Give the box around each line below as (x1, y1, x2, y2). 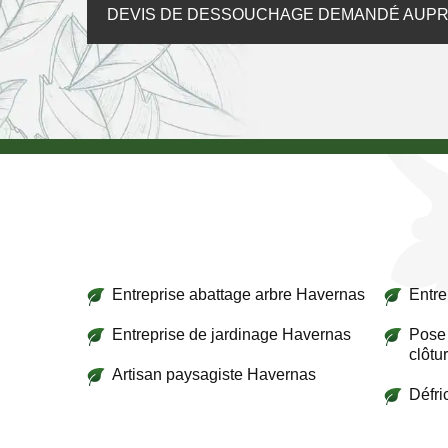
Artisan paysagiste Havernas (112, 366, 316, 383)
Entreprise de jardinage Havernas (112, 326, 351, 343)
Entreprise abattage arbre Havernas (112, 286, 365, 303)
